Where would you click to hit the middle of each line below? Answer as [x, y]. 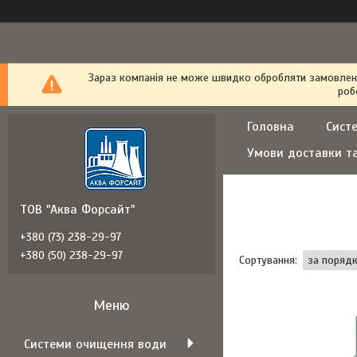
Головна [271, 127]
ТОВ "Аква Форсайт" [77, 210]
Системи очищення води [95, 344]
